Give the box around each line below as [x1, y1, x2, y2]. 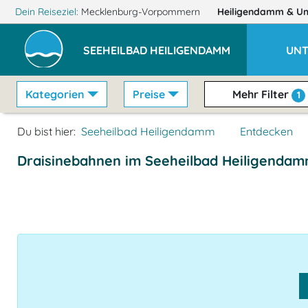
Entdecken [240, 124, 293, 138]
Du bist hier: [17, 124, 76, 138]
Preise [133, 87, 166, 101]
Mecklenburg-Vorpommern [80, 5, 200, 18]
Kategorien [25, 87, 85, 101]
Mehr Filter [230, 87, 292, 101]
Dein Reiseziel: [12, 5, 81, 18]
